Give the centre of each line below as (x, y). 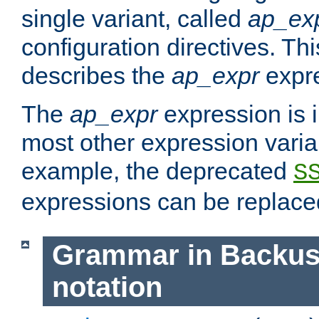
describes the (96, 76)
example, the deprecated (157, 171)
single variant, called (135, 19)
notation (107, 287)
